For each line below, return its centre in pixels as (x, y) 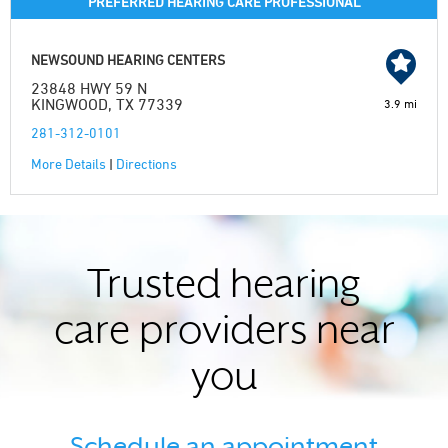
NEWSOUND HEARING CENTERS (128, 59)
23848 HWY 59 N (89, 88)
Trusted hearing (224, 287)
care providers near (224, 333)
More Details (68, 163)
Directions (146, 163)
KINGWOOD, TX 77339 (107, 104)
